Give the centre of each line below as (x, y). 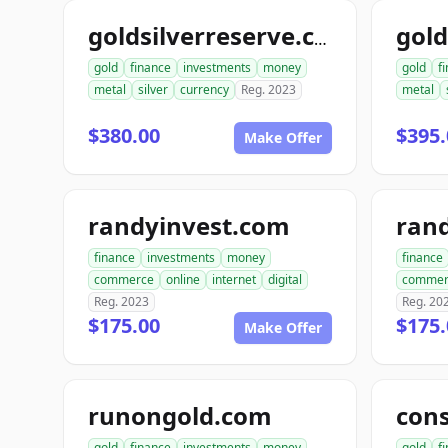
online (183, 279)
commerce (124, 279)
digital (285, 279)
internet (234, 279)
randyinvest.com (189, 225)
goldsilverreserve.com (320, 39)
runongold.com (180, 415)
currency (204, 89)
